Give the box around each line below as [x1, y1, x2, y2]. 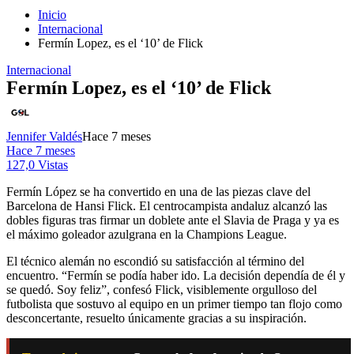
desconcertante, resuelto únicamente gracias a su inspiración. [6, 311, 307, 325]
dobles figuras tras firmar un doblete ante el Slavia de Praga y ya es [6, 213, 339, 227]
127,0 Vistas [6, 157, 68, 171]
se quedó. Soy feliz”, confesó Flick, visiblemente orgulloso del [6, 282, 317, 296]
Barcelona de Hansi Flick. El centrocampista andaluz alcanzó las [6, 198, 327, 213]
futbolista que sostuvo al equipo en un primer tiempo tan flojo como [6, 296, 342, 311]
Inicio [38, 7, 66, 21]
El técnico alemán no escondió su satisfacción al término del [6, 254, 304, 268]
